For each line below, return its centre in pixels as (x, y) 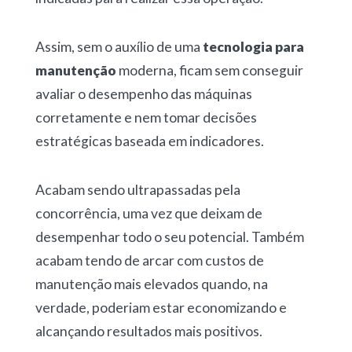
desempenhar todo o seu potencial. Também (169, 237)
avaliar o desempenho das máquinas (143, 94)
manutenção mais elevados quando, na (151, 284)
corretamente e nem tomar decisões (146, 117)
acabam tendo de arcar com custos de (149, 260)
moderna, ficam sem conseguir (209, 70)
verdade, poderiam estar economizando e (161, 308)
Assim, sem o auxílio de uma (119, 47)
